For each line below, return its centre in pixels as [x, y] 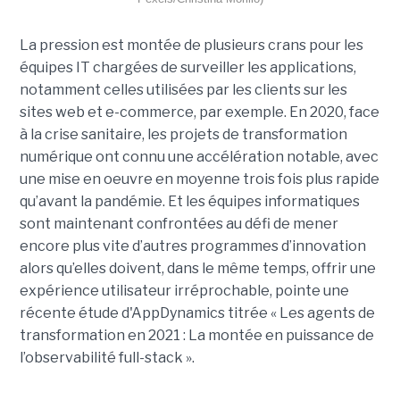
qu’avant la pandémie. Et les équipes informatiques [189, 202]
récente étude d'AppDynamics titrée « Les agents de [197, 313]
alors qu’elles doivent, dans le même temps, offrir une [197, 269]
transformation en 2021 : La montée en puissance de [196, 336]
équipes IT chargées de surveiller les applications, [187, 68]
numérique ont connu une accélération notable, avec [199, 157]
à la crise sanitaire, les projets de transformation [183, 135]
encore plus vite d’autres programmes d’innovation [192, 246]
